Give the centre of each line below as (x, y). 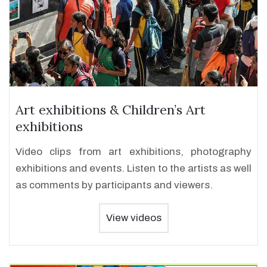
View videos (133, 218)
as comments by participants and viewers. (114, 185)
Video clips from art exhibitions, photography (133, 152)
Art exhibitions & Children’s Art (111, 110)
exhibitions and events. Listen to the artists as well (133, 168)
